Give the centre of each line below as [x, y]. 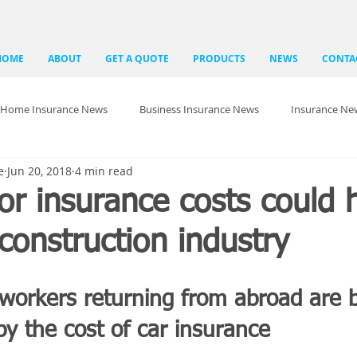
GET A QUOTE [137, 59]
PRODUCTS [219, 59]
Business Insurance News [199, 109]
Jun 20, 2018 [39, 171]
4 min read [104, 171]
